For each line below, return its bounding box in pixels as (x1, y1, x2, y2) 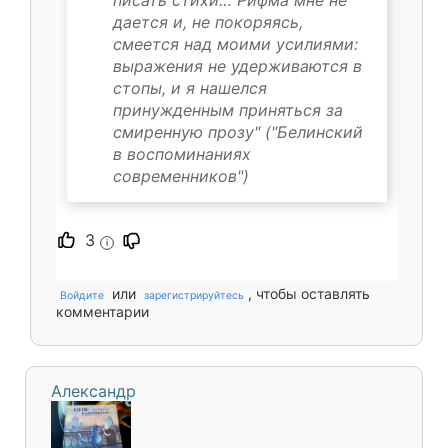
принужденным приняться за (113, 99, 343, 120)
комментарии (56, 302, 149, 320)
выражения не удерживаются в (113, 55, 362, 76)
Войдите (60, 288, 104, 302)
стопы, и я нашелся (113, 77, 267, 98)
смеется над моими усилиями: (113, 33, 358, 54)
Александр (51, 380, 136, 401)
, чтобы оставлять (248, 284, 370, 302)
